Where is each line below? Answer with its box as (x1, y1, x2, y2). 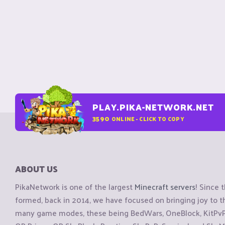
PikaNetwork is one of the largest (15, 179, 135, 194)
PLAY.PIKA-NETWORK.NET (92, 99, 214, 115)
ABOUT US (15, 161, 58, 176)
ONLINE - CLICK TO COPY (111, 113, 184, 124)
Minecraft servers (135, 179, 195, 194)
